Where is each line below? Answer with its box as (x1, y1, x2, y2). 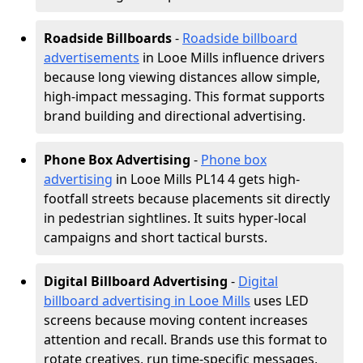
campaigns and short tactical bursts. (44, 228, 267, 246)
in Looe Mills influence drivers (139, 49, 325, 66)
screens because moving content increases (44, 311, 308, 329)
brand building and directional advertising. (44, 107, 305, 125)
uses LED (250, 292, 309, 310)
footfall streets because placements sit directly (44, 190, 330, 207)
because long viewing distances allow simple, (44, 68, 320, 86)
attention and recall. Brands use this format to (44, 331, 327, 348)
